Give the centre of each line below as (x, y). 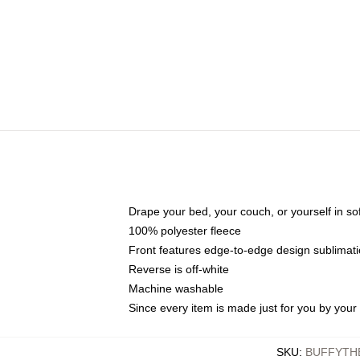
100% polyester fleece (185, 231)
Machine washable (176, 288)
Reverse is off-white (179, 269)
